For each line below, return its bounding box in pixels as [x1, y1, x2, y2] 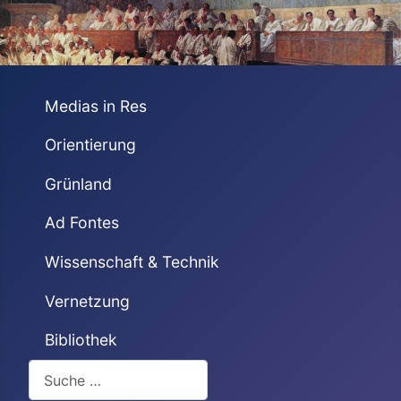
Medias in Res [44, 96, 147, 115]
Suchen [28, 361, 77, 379]
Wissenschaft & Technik [44, 252, 219, 272]
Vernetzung [44, 291, 130, 311]
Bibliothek [44, 330, 117, 350]
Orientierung [44, 135, 136, 155]
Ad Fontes [44, 213, 119, 233]
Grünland [44, 174, 112, 193]
